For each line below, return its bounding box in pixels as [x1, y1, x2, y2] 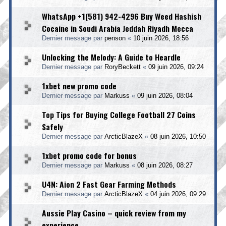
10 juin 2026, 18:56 [133, 34, 189, 42]
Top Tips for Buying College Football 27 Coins [42, 108, 196, 121]
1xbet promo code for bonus [42, 149, 137, 161]
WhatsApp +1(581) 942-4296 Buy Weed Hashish [42, 10, 201, 22]
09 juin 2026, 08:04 [137, 92, 193, 99]
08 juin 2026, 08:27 [137, 161, 193, 169]
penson [104, 34, 126, 42]
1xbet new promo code [42, 80, 117, 92]
